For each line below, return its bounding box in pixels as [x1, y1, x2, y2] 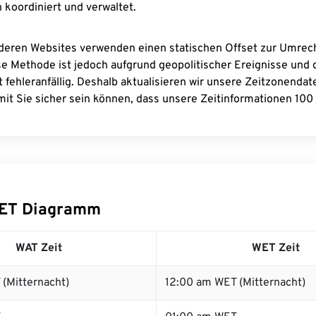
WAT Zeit [16, 241, 62, 255]
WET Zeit [251, 241, 300, 255]
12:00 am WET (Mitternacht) [165, 276, 305, 290]
